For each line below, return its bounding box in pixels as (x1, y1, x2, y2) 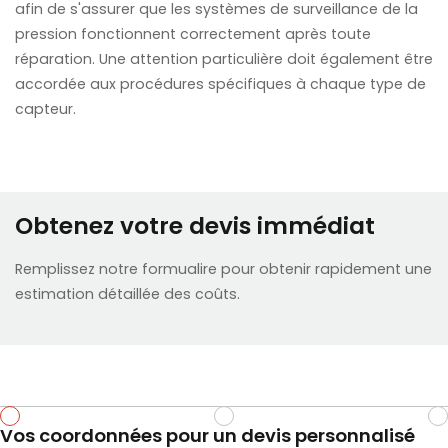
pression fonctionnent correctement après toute (14, 24, 371, 48)
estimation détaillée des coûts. (15, 283, 241, 307)
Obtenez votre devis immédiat (15, 208, 376, 248)
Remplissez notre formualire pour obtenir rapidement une (15, 258, 433, 282)
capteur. (14, 99, 76, 123)
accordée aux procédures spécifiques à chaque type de (14, 74, 426, 98)
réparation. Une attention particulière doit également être (14, 49, 433, 73)
